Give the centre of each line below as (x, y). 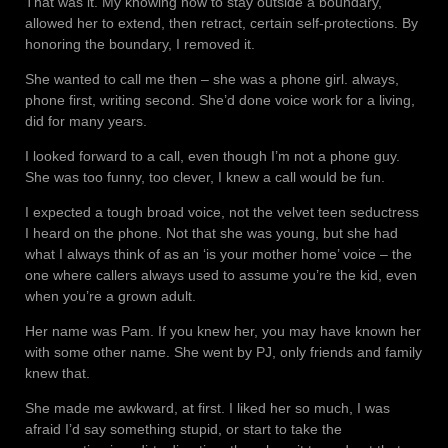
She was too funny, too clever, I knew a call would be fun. (205, 177)
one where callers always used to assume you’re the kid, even (221, 275)
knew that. (57, 373)
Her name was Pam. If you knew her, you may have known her (223, 331)
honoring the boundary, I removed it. (140, 44)
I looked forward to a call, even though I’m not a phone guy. (212, 156)
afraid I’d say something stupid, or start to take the (183, 429)
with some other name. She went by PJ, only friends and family (223, 352)
